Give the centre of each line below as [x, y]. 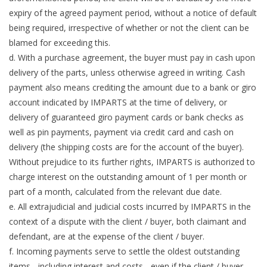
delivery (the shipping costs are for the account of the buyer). [126, 147]
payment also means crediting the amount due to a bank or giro [133, 88]
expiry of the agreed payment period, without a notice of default [133, 13]
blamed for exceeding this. [60, 43]
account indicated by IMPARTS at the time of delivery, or [118, 103]
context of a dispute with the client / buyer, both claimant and [128, 222]
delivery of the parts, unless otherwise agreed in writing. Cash [127, 73]
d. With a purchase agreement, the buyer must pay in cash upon [132, 58]
